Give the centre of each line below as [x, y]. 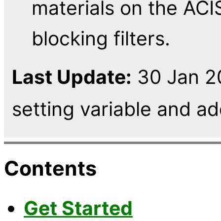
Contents [50, 168]
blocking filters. [101, 38]
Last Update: [72, 77]
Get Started [78, 208]
